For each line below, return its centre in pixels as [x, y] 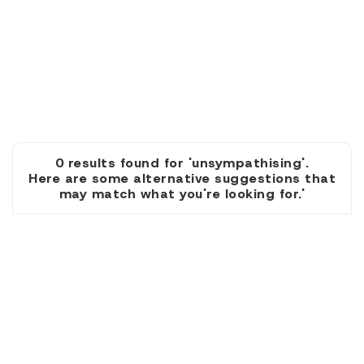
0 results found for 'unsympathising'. [182, 163]
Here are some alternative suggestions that [182, 178]
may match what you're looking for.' [182, 194]
